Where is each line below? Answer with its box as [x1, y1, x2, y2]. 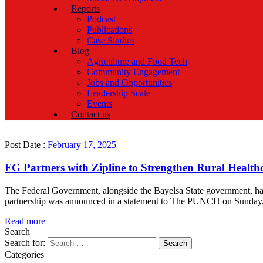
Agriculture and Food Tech [87, 56, 187, 67]
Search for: [5, 237, 45, 248]
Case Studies [87, 35, 134, 46]
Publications [87, 25, 132, 35]
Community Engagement [87, 67, 180, 77]
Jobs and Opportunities [87, 77, 172, 88]
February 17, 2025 [48, 140, 116, 150]
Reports [71, 4, 100, 14]
